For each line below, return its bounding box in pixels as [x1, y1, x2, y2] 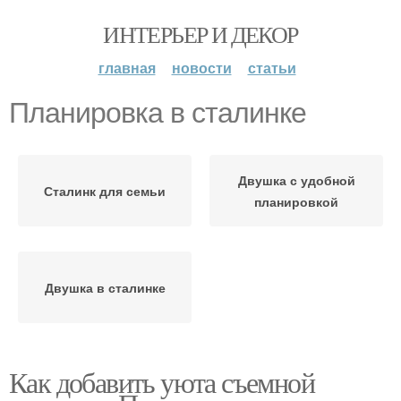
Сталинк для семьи [44, 182, 166, 200]
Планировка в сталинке [9, 97, 306, 129]
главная [98, 57, 156, 78]
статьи [247, 57, 296, 78]
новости [171, 57, 232, 78]
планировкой [254, 192, 338, 210]
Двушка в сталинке [44, 278, 166, 296]
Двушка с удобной [237, 171, 355, 189]
